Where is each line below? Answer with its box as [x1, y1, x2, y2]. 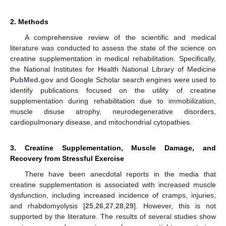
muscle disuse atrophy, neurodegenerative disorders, [10, 107, 216, 116]
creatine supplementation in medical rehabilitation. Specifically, [10, 54, 216, 63]
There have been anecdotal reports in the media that [24, 169, 216, 178]
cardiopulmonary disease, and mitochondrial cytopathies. [10, 118, 192, 126]
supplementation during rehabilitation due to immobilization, [10, 96, 216, 105]
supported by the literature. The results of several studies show [10, 212, 216, 220]
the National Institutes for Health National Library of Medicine [10, 65, 216, 73]
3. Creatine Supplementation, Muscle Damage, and [10, 143, 216, 152]
